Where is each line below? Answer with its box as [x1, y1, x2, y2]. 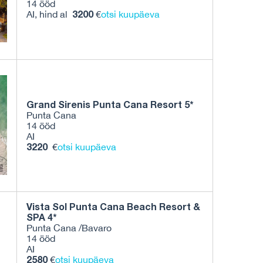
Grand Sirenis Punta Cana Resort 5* [26, 99, 198, 110]
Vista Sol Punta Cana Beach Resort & [26, 201, 200, 213]
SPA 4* [26, 211, 57, 223]
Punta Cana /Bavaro [26, 222, 112, 234]
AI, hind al [26, 9, 72, 20]
